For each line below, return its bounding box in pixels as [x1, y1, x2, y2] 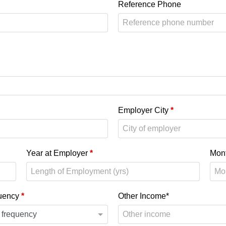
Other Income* [118, 192, 169, 201]
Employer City [118, 105, 171, 115]
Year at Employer [26, 149, 90, 158]
